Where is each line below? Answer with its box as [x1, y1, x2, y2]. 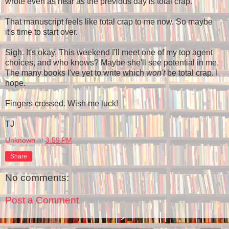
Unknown [5, 135, 35, 144]
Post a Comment [5, 195, 79, 206]
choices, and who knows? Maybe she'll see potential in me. [5, 58, 219, 67]
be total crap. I [165, 68, 218, 77]
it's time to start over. [5, 27, 78, 36]
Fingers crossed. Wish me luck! [5, 99, 118, 108]
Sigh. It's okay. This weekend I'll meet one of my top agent [5, 48, 213, 57]
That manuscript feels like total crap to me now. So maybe [5, 17, 213, 26]
